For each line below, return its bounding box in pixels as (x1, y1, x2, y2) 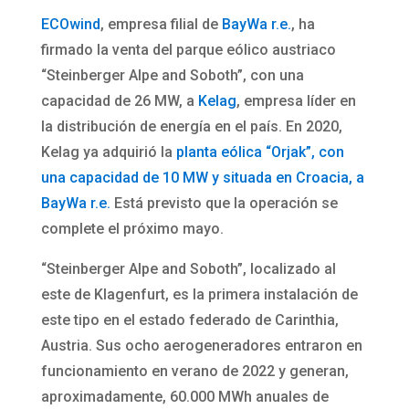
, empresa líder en (236, 91, 356, 110)
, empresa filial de (100, 15, 222, 33)
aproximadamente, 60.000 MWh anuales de (40, 387, 329, 405)
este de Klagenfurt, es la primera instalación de (40, 285, 358, 303)
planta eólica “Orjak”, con (175, 142, 344, 161)
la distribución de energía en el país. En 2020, (40, 117, 342, 135)
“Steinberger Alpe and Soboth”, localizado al (40, 259, 336, 278)
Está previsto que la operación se (110, 194, 338, 212)
